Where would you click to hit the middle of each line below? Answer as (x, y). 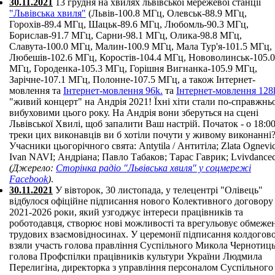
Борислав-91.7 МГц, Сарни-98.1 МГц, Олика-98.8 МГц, (126, 35)
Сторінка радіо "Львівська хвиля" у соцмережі (153, 168)
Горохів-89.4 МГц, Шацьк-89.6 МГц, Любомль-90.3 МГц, (129, 24)
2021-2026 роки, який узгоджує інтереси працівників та (126, 212)
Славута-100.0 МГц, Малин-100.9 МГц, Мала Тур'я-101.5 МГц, (141, 46)
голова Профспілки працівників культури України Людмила (136, 256)
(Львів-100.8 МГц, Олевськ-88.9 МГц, (166, 13)
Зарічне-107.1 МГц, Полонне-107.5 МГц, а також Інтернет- (132, 79)
